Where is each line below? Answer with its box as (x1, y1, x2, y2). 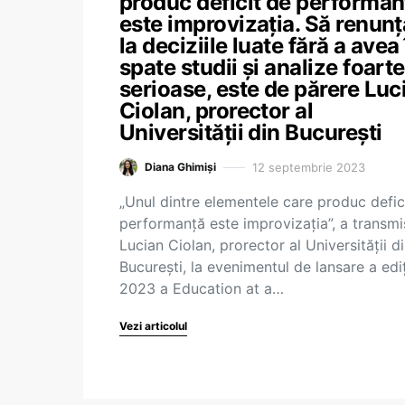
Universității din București (119, 119, 382, 146)
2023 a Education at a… (119, 279, 284, 297)
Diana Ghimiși (145, 160, 216, 174)
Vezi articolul (119, 319, 187, 333)
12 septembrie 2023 (252, 159, 365, 174)
